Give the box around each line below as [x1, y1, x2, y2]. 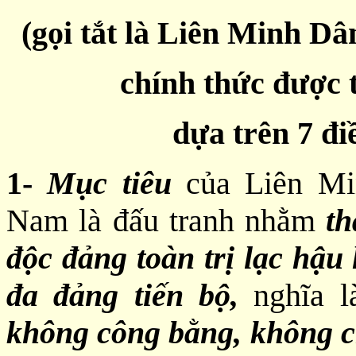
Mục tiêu [47, 165, 172, 201]
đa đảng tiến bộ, [6, 277, 254, 313]
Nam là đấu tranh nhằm [6, 203, 327, 238]
